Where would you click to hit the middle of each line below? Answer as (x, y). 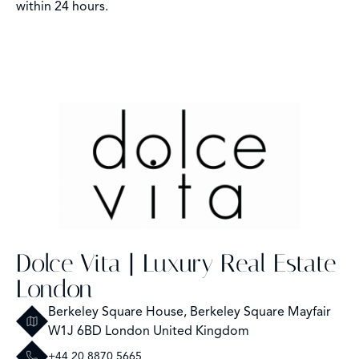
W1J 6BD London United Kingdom (149, 331)
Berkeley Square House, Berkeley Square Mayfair (190, 311)
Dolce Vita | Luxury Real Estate (176, 263)
